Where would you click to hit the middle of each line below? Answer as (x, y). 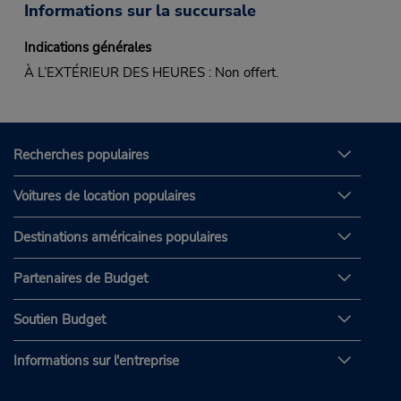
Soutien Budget (60, 319)
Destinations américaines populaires (120, 237)
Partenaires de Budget (81, 278)
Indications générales (87, 48)
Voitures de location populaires (104, 196)
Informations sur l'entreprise (96, 360)
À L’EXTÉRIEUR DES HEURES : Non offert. (151, 73)
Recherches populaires (81, 154)
